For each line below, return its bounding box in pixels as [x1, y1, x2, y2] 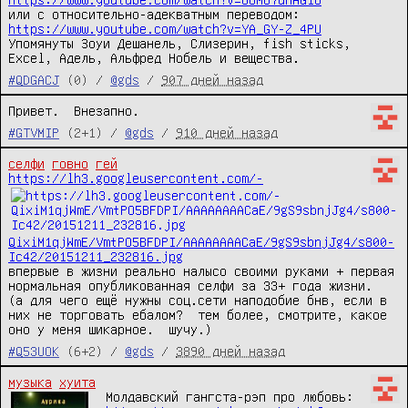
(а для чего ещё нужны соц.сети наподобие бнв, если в [8, 292, 387, 307]
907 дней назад [161, 72, 263, 87]
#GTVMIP [8, 125, 59, 139]
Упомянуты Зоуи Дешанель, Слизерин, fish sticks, [8, 36, 351, 50]
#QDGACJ [8, 72, 59, 87]
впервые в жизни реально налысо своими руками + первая [8, 263, 394, 278]
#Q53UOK [8, 343, 59, 358]
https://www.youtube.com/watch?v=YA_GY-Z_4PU [8, 21, 321, 36]
